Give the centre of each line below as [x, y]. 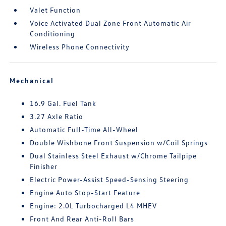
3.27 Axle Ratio [57, 117]
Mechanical [32, 81]
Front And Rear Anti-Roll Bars [82, 219]
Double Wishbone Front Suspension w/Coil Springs [119, 143]
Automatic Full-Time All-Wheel [84, 130]
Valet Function [55, 10]
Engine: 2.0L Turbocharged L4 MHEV [94, 206]
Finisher [44, 166]
